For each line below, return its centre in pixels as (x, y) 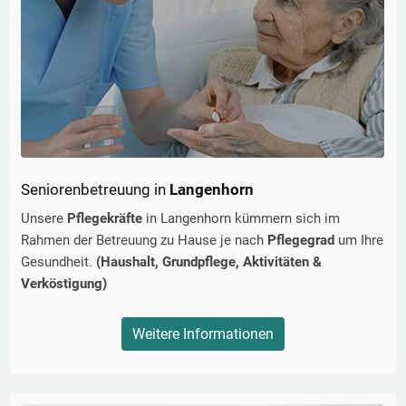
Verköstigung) (64, 284)
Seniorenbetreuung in (93, 190)
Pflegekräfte (105, 219)
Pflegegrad (303, 241)
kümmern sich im (285, 219)
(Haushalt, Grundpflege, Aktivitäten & (209, 262)
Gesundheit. (58, 262)
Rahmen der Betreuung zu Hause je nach (144, 241)
